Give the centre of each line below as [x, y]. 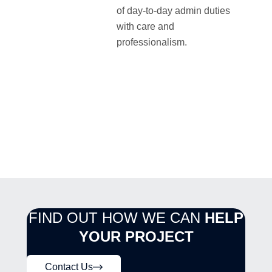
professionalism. [152, 42]
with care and [145, 26]
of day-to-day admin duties [173, 10]
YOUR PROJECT [136, 236]
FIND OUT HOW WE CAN [117, 218]
